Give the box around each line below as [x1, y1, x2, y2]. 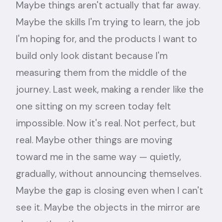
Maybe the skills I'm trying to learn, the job [16, 16, 200, 28]
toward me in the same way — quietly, [16, 151, 181, 163]
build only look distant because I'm [16, 50, 167, 62]
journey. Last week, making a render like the [16, 83, 204, 96]
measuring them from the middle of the [16, 66, 187, 79]
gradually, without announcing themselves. [16, 167, 201, 180]
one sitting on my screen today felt [16, 100, 171, 112]
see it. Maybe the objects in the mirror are [16, 201, 200, 214]
